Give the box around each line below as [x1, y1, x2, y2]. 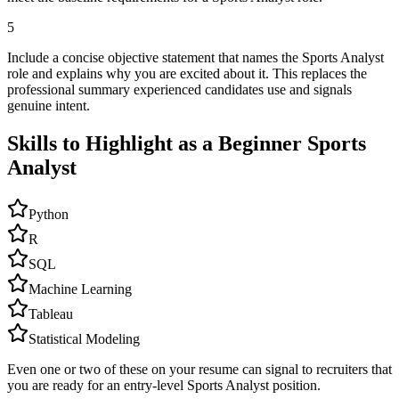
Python [28, 206, 69, 222]
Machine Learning [28, 281, 132, 297]
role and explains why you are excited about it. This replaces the [7, 66, 367, 82]
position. [269, 377, 321, 393]
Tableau [28, 305, 73, 322]
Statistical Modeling [28, 330, 140, 346]
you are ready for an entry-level [7, 377, 187, 393]
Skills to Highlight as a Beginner [7, 132, 307, 156]
